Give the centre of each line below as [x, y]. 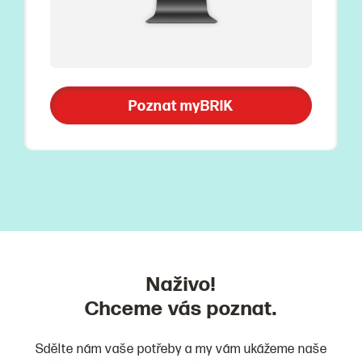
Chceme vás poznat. [181, 309]
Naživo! [181, 284]
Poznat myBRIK [181, 106]
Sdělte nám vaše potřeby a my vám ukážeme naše [181, 349]
